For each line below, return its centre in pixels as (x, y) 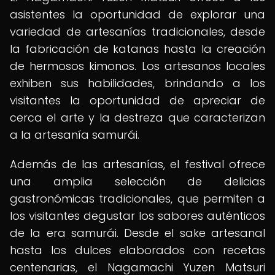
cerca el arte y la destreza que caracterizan (137, 118)
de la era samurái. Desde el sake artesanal (137, 233)
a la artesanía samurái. (75, 135)
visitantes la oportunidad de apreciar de (137, 100)
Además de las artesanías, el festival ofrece (137, 164)
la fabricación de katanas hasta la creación (137, 49)
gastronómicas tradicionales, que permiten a (137, 199)
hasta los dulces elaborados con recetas (137, 250)
